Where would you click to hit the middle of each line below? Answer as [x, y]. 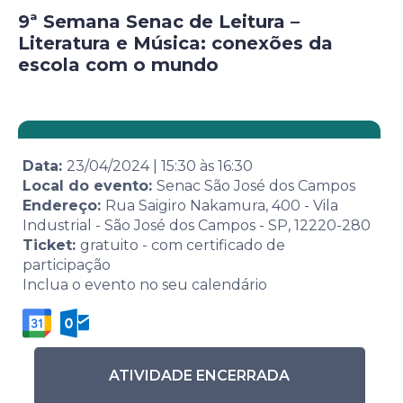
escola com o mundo [118, 65]
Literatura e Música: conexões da [175, 44]
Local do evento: [90, 186]
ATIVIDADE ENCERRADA [200, 375]
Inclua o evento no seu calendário [145, 285]
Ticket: [51, 246]
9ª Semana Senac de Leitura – [159, 22]
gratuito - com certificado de [183, 246]
